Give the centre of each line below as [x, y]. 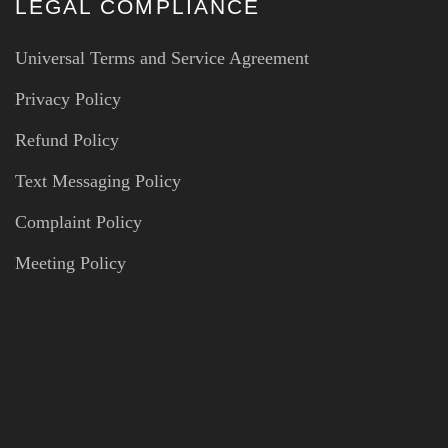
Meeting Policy [70, 263]
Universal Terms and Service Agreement [162, 58]
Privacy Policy [68, 99]
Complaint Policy [78, 222]
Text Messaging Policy [98, 181]
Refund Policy [67, 140]
